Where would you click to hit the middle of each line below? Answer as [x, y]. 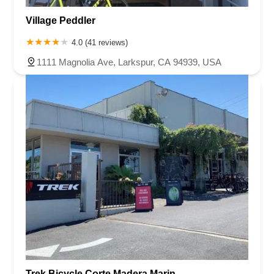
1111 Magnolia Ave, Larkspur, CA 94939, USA [129, 62]
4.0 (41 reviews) [100, 43]
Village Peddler [61, 21]
